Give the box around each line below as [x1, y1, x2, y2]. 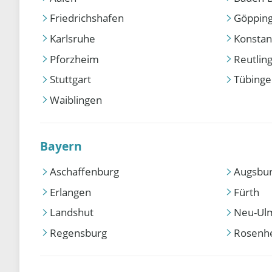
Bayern [40, 137, 83, 154]
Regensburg [50, 225, 107, 240]
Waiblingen [50, 92, 103, 107]
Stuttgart [50, 72, 92, 87]
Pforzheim [50, 52, 100, 66]
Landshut [50, 205, 94, 220]
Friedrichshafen [50, 11, 124, 25]
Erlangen [50, 185, 92, 199]
